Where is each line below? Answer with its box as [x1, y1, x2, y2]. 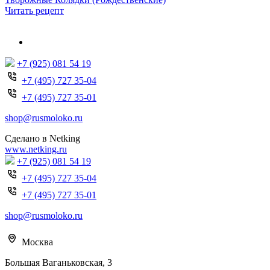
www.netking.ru [5, 143, 67, 154]
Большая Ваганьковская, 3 [5, 257, 112, 268]
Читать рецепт [5, 5, 64, 16]
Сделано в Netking [5, 133, 80, 143]
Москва [22, 236, 53, 247]
